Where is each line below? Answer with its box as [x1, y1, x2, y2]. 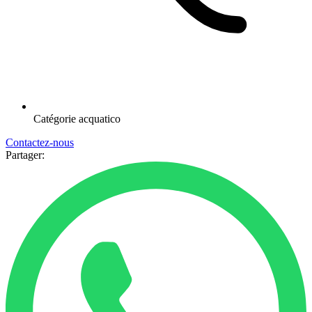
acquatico [79, 112, 120, 125]
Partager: [6, 148, 45, 161]
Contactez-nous [6, 136, 74, 148]
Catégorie [33, 112, 79, 125]
